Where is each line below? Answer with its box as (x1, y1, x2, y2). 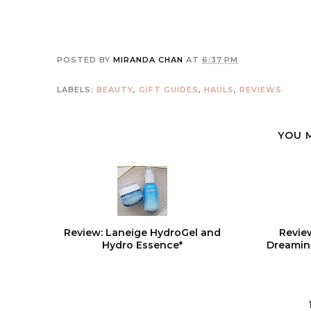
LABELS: (57, 85, 96, 94)
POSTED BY (57, 55, 113, 65)
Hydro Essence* (102, 239, 183, 251)
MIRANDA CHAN (113, 55, 183, 65)
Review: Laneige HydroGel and (64, 226, 221, 239)
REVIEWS (239, 85, 282, 94)
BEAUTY (96, 85, 133, 94)
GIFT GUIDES (139, 85, 199, 94)
